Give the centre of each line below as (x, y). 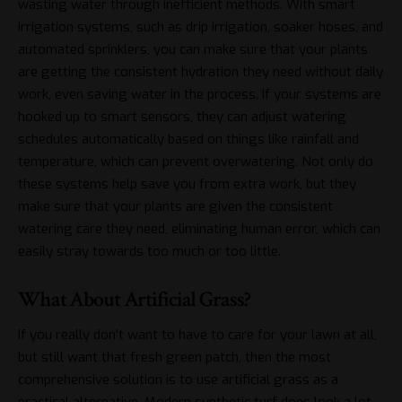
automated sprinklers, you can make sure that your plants (193, 49)
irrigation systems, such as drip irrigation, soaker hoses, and (201, 26)
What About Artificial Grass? (134, 300)
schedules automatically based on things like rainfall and (188, 139)
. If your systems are (319, 94)
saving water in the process (171, 94)
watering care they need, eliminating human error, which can (199, 228)
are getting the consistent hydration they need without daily (201, 71)
